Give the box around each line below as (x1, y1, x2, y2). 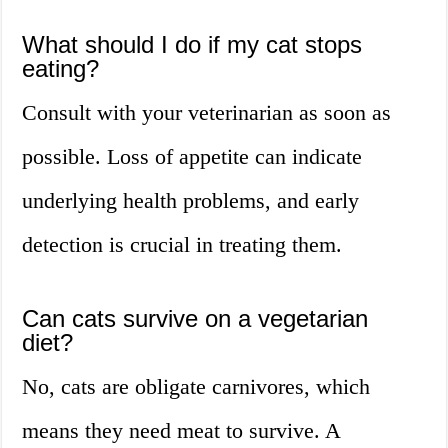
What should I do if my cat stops (22, 31, 363, 59)
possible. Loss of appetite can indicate (22, 144, 363, 170)
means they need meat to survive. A (22, 418, 341, 444)
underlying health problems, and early (22, 188, 360, 214)
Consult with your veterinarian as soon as (22, 100, 392, 126)
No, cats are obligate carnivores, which (22, 374, 371, 400)
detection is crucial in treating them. (22, 232, 343, 258)
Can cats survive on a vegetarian (22, 305, 369, 333)
